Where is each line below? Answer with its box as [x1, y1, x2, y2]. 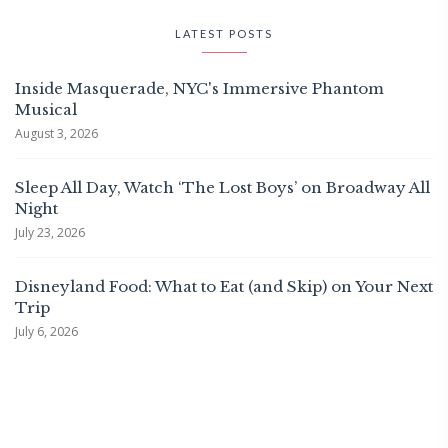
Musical [15, 100, 77, 120]
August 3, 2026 [15, 125, 98, 143]
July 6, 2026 [15, 323, 78, 341]
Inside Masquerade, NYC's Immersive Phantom [15, 79, 384, 99]
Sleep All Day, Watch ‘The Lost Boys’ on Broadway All [15, 178, 430, 198]
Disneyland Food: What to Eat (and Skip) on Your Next [15, 277, 433, 297]
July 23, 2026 [15, 224, 85, 242]
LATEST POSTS [175, 27, 273, 41]
